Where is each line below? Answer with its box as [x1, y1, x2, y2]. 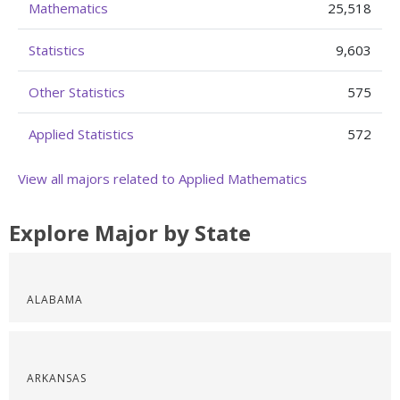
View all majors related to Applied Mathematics [18, 170, 307, 187]
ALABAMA [27, 292, 83, 307]
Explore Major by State [9, 218, 251, 247]
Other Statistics [29, 83, 125, 101]
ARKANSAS [27, 371, 87, 386]
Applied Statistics [29, 125, 134, 143]
